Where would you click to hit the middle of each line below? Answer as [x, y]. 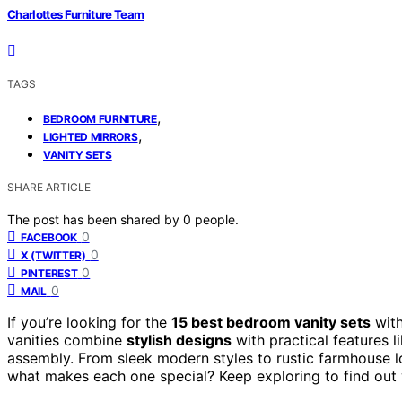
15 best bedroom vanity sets [271, 322]
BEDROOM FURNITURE [100, 118]
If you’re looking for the [89, 322]
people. [217, 219]
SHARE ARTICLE [49, 187]
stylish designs [179, 340]
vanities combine [67, 340]
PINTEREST [49, 273]
